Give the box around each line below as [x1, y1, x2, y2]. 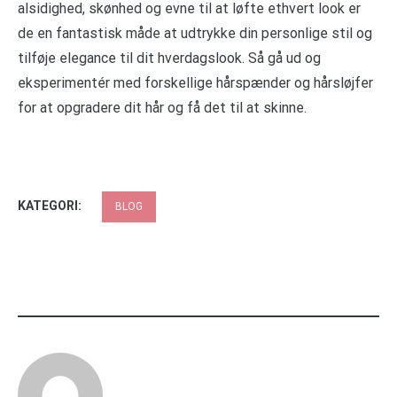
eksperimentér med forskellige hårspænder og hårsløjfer [18, 74, 373, 91]
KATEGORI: [18, 198, 84, 213]
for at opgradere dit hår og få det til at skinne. [18, 98, 307, 116]
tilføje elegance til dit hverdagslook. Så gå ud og [18, 49, 321, 66]
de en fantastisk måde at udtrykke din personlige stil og [18, 24, 372, 42]
